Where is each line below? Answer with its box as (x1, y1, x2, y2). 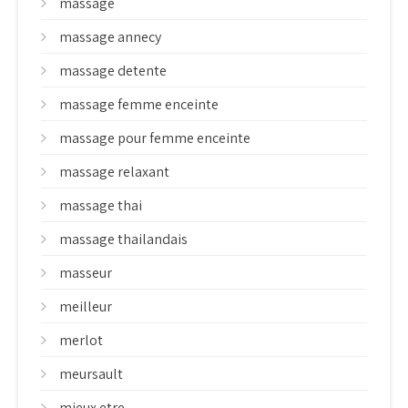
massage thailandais (59, 229, 188, 249)
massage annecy (59, 27, 161, 46)
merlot (59, 331, 103, 350)
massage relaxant (59, 162, 169, 181)
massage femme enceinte (59, 95, 219, 114)
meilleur (59, 297, 112, 316)
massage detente (59, 61, 167, 80)
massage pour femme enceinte (59, 128, 250, 148)
